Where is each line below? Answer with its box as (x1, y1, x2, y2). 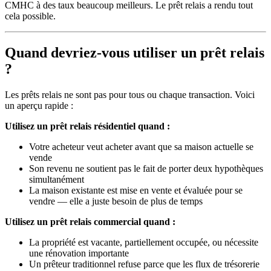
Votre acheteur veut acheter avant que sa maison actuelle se (29, 142, 253, 152)
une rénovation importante (29, 248, 129, 259)
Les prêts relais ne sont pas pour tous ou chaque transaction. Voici (5, 90, 255, 100)
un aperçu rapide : (5, 100, 73, 111)
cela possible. (5, 11, 56, 22)
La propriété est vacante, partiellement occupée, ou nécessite (29, 237, 258, 248)
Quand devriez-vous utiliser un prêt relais (5, 45, 264, 61)
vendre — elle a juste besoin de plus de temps (29, 196, 203, 207)
